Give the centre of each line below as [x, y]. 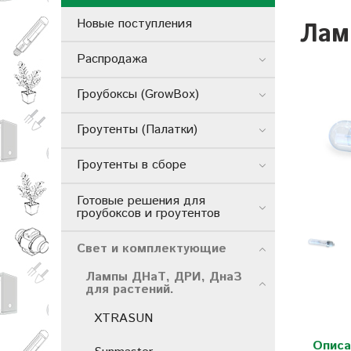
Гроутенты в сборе [132, 165]
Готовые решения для [141, 201]
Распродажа [112, 59]
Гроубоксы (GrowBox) [138, 95]
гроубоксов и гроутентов [148, 213]
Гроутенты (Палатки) [137, 130]
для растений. [130, 290]
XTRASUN [123, 319]
